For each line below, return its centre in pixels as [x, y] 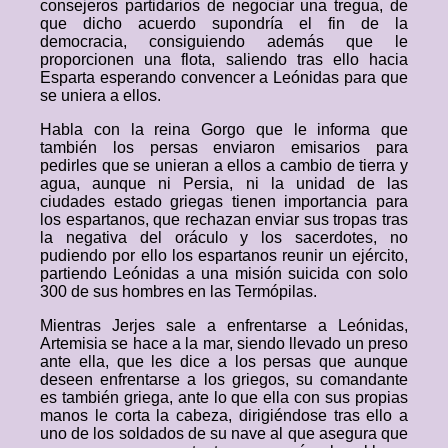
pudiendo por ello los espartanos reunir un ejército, [224, 255]
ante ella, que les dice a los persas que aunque [224, 361]
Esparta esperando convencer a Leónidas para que [224, 77]
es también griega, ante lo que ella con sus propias [224, 397]
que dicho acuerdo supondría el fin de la [224, 23]
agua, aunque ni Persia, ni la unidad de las [224, 183]
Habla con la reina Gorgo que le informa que [224, 129]
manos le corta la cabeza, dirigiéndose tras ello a [224, 415]
